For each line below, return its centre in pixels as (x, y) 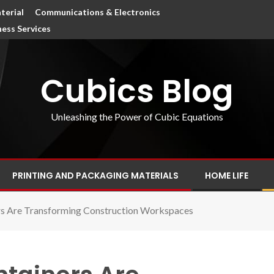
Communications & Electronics (98, 12)
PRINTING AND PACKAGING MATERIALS (95, 176)
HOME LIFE (227, 176)
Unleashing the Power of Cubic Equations (137, 116)
